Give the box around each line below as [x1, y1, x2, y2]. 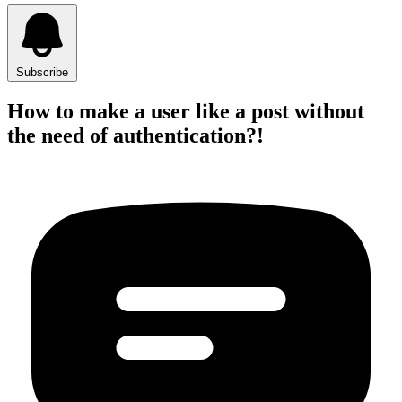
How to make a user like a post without [7, 100, 364, 124]
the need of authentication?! [7, 124, 264, 148]
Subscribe [16, 66, 68, 80]
